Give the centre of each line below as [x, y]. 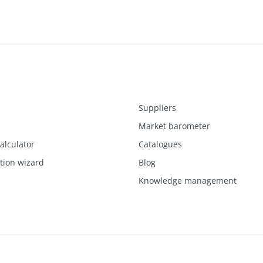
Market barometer [174, 126]
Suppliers [157, 107]
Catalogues [160, 144]
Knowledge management [188, 180]
